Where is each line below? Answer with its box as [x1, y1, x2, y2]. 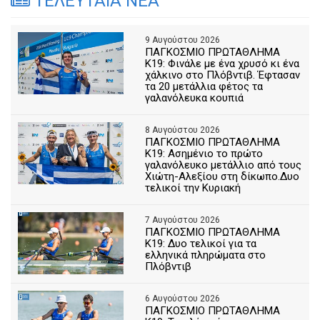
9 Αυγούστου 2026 [145, 35, 221, 46]
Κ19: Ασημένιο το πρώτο [145, 147, 264, 161]
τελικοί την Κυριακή [145, 181, 241, 195]
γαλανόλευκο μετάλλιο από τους [145, 159, 302, 172]
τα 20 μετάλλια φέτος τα [145, 80, 264, 94]
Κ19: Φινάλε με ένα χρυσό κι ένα [145, 57, 300, 71]
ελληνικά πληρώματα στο [145, 249, 266, 262]
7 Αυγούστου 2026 [145, 215, 221, 226]
